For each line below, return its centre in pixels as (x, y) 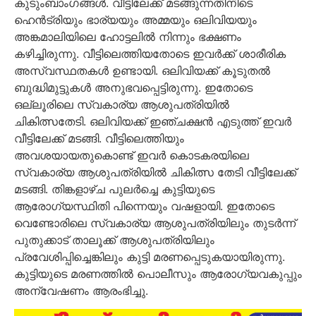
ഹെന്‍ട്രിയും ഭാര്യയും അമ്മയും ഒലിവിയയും (135, 19)
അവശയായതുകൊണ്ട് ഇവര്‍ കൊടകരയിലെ (132, 155)
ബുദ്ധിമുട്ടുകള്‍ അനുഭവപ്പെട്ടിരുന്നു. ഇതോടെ (133, 87)
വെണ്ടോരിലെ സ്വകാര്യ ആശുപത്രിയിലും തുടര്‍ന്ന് (155, 223)
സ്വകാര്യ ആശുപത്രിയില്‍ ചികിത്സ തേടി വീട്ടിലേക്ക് (155, 172)
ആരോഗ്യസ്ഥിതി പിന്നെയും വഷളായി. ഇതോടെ (144, 206)
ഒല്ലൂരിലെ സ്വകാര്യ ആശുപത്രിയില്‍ (122, 104)
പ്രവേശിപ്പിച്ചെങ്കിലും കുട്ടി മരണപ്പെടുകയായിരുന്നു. (150, 256)
